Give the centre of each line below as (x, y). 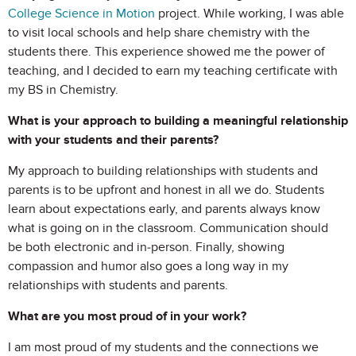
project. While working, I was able (250, 14)
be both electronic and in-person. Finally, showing (146, 247)
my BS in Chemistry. (63, 90)
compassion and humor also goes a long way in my (148, 266)
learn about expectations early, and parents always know (164, 209)
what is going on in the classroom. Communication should (168, 228)
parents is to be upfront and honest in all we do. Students (166, 190)
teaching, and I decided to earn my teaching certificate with (173, 71)
